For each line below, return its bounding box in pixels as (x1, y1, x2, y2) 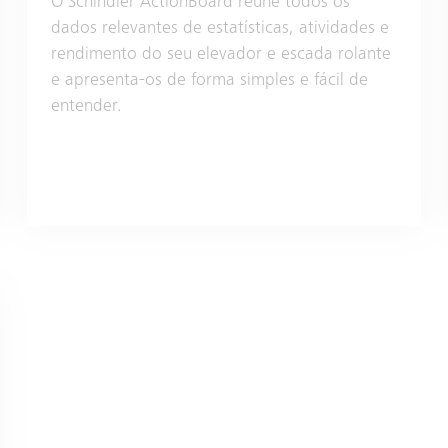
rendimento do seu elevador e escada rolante (50, 45, 391, 64)
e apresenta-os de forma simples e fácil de (50, 71, 368, 90)
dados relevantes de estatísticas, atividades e (50, 19, 389, 38)
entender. (50, 97, 122, 116)
